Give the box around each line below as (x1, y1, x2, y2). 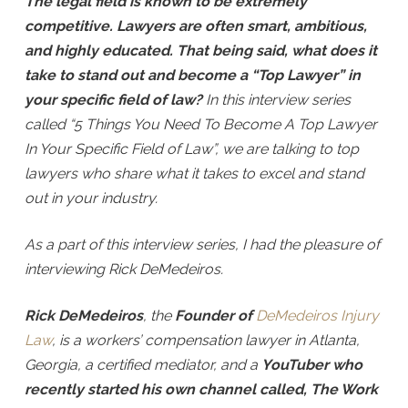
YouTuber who (260, 356, 362, 373)
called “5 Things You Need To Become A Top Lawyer (24, 116, 377, 133)
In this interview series (205, 91, 351, 108)
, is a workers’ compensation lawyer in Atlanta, (51, 331, 360, 349)
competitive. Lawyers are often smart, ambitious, (24, 17, 367, 35)
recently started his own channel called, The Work (24, 381, 378, 398)
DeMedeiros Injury (255, 307, 379, 324)
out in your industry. (24, 189, 158, 207)
